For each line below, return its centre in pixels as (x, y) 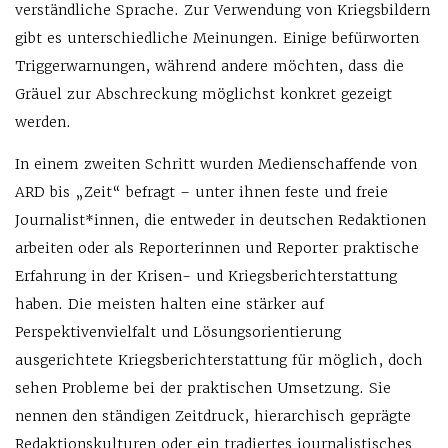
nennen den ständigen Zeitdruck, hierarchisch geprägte (213, 416)
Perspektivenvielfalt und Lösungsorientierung (178, 332)
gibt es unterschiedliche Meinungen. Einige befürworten (217, 38)
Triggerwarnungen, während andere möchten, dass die (209, 66)
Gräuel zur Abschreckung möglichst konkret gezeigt (203, 94)
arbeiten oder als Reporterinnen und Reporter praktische (217, 248)
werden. (43, 122)
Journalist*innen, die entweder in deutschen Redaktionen (220, 220)
